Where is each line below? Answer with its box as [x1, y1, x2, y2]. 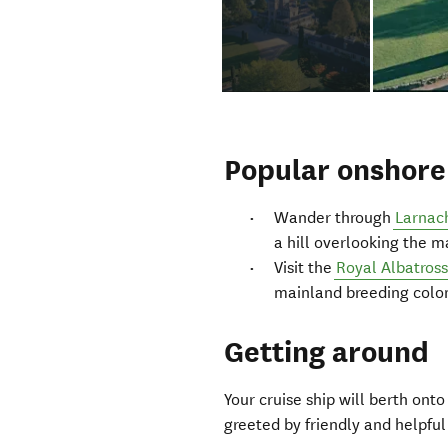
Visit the [274, 258, 337, 278]
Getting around [224, 334, 430, 372]
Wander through [274, 208, 396, 228]
